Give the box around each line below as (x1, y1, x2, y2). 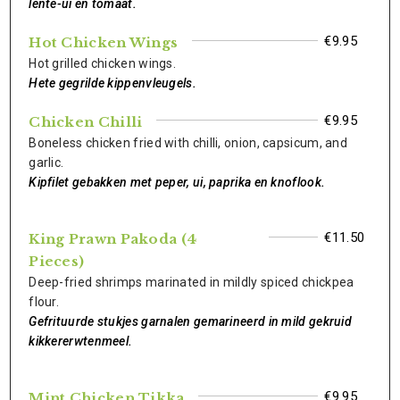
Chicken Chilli (29, 113, 143, 130)
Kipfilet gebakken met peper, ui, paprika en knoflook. (29, 175, 326, 189)
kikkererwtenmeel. (29, 334, 133, 348)
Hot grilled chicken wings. (29, 56, 177, 71)
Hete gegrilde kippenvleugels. (29, 76, 196, 90)
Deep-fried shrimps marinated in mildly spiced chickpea (29, 275, 354, 289)
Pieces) (29, 253, 85, 270)
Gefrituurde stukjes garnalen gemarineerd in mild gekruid (29, 314, 353, 329)
